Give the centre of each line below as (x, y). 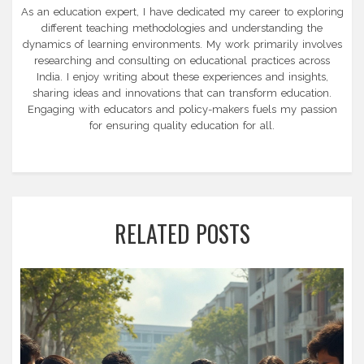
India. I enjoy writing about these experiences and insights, (182, 76)
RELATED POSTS (182, 233)
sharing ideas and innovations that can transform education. (182, 93)
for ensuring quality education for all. (182, 125)
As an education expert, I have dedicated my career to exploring (182, 11)
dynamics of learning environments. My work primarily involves (182, 44)
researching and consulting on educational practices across (182, 60)
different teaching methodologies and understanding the (182, 28)
